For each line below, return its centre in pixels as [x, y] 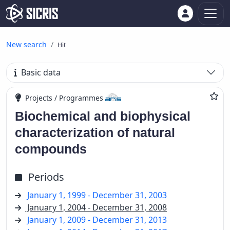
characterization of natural [95, 132]
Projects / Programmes [64, 98]
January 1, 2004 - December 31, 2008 [96, 207]
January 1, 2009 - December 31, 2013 [97, 219]
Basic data [41, 73]
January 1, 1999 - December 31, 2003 [97, 195]
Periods [46, 177]
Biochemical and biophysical [103, 116]
